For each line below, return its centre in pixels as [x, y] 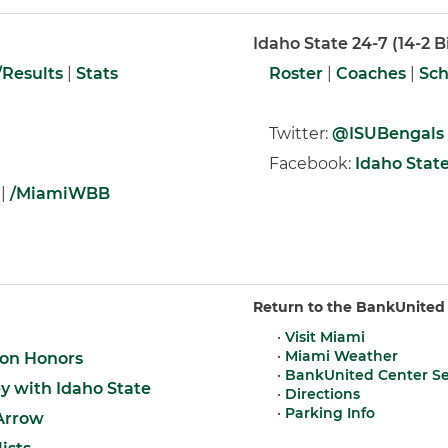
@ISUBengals [388, 133]
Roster [296, 73]
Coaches [371, 73]
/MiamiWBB [60, 193]
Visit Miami [325, 337]
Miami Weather [341, 356]
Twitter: [292, 133]
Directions [322, 394]
